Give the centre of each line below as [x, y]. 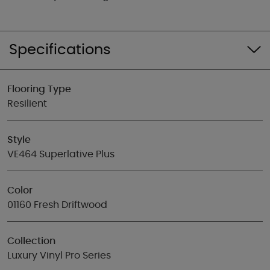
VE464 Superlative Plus [61, 154]
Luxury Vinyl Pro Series [59, 256]
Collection [31, 241]
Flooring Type [39, 89]
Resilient [27, 104]
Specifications [60, 50]
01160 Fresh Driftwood [57, 205]
